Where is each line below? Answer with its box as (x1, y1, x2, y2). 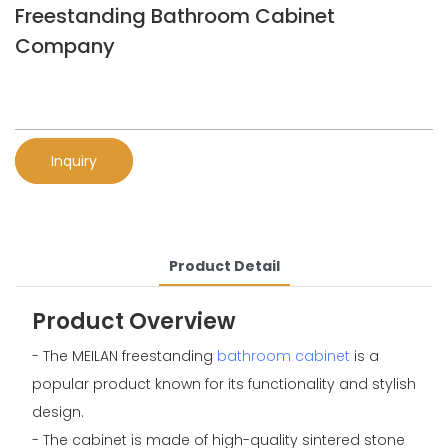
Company (15, 32, 115, 60)
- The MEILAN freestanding (31, 346, 217, 367)
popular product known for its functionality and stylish (31, 374, 416, 395)
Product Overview (31, 305, 236, 337)
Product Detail (168, 255, 280, 276)
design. (31, 402, 84, 423)
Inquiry (51, 150, 97, 171)
